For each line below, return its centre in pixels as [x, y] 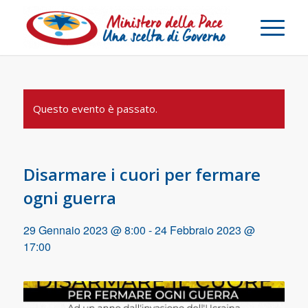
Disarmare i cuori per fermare [142, 174]
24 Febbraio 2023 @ [205, 230]
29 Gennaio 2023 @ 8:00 [84, 230]
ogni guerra [69, 198]
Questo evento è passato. [95, 109]
